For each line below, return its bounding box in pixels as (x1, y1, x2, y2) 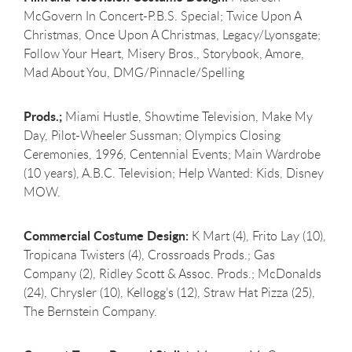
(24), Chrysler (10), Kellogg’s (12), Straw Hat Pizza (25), (24, 283, 315, 301)
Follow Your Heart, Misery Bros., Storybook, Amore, (24, 44, 304, 62)
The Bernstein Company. (24, 302, 157, 320)
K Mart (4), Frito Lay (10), (189, 226, 326, 244)
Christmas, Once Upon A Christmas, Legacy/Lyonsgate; (24, 25, 321, 43)
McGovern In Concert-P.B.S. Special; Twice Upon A (24, 6, 301, 24)
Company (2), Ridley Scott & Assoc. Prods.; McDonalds (24, 264, 321, 282)
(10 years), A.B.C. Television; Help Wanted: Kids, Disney (24, 163, 324, 181)
